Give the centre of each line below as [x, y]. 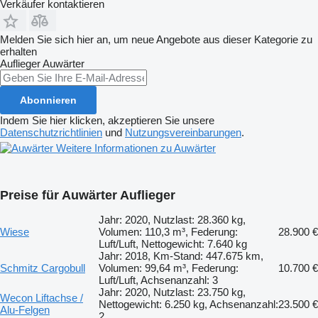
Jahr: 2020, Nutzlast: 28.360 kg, [172, 219]
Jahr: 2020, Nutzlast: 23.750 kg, [172, 292]
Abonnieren [48, 100]
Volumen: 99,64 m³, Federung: [169, 268]
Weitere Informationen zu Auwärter [136, 148]
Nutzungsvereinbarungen [183, 132]
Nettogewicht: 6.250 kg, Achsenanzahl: [188, 304]
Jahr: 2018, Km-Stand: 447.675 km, [181, 256]
